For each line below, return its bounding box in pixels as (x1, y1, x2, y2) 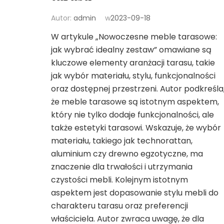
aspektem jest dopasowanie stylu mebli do (51, 186, 218, 198)
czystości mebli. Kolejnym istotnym (51, 173, 188, 185)
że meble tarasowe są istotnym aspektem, (51, 95, 219, 107)
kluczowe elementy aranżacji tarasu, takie (51, 56, 215, 68)
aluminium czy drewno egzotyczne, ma (51, 147, 203, 159)
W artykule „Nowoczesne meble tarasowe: (51, 30, 217, 42)
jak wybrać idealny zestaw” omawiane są (51, 43, 211, 55)
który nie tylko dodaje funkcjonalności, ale (51, 108, 214, 120)
